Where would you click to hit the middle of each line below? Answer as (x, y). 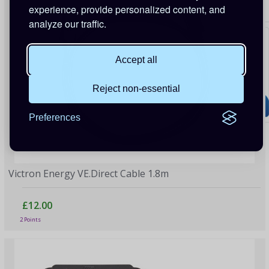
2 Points (30, 219)
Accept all (136, 60)
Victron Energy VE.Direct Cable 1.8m (89, 174)
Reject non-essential (136, 89)
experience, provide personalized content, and (127, 9)
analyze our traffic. (68, 24)
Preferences (55, 117)
